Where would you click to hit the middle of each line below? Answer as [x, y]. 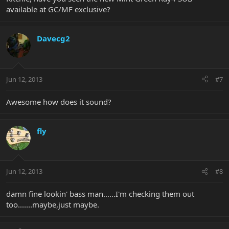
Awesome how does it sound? [59, 101]
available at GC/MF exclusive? [58, 9]
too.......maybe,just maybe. [53, 205]
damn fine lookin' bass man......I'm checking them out [100, 194]
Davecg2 [53, 39]
